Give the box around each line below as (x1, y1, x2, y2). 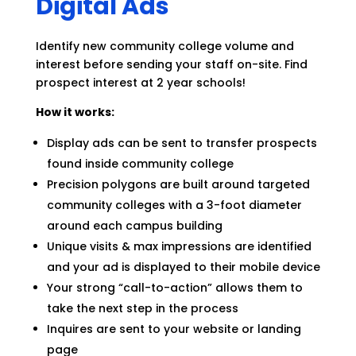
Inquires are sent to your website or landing (46, 321, 301, 337)
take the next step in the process (46, 300, 238, 316)
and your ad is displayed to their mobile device (46, 259, 320, 275)
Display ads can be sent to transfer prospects (46, 135, 317, 151)
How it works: (35, 104, 114, 120)
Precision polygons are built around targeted (46, 176, 310, 192)
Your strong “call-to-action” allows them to (46, 280, 303, 296)
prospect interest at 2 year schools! (35, 75, 246, 91)
